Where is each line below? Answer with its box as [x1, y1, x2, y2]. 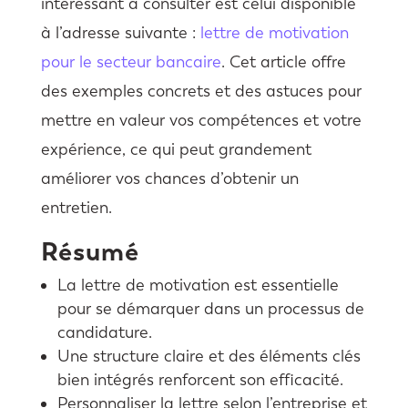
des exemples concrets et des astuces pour [40, 80, 362, 101]
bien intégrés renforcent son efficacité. [56, 369, 343, 390]
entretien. [40, 197, 112, 218]
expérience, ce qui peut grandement [40, 138, 311, 159]
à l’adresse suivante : [40, 22, 200, 43]
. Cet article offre [220, 51, 346, 72]
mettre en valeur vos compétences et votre [40, 109, 362, 130]
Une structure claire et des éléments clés [56, 345, 361, 366]
